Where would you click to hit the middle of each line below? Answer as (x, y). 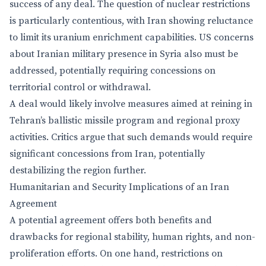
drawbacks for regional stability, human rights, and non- (132, 237)
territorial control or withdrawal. (80, 87)
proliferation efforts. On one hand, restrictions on (116, 254)
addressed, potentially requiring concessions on (113, 71)
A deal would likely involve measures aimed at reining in (131, 104)
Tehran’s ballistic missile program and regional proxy (125, 121)
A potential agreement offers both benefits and (111, 220)
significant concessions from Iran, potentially (107, 154)
